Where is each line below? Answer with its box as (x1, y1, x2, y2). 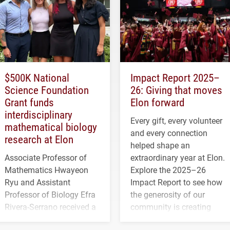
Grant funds (5, 94, 54, 109)
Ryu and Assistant (5, 176, 70, 187)
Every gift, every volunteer (130, 114, 222, 126)
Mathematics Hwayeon (5, 164, 88, 175)
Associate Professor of (5, 151, 87, 163)
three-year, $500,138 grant (5, 213, 98, 224)
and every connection (130, 127, 207, 138)
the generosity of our (130, 188, 205, 200)
